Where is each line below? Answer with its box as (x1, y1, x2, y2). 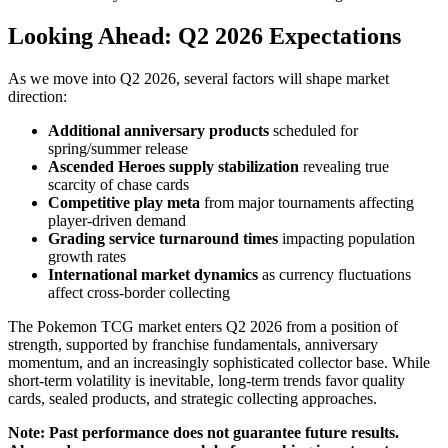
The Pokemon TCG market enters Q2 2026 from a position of (8, 317, 398, 335)
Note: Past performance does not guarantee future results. (8, 423, 399, 441)
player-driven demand (48, 211, 186, 229)
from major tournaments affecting (200, 193, 414, 211)
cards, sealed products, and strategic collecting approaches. (8, 389, 377, 407)
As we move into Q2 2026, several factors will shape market (8, 69, 389, 87)
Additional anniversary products (48, 121, 269, 139)
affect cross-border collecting (48, 283, 230, 301)
